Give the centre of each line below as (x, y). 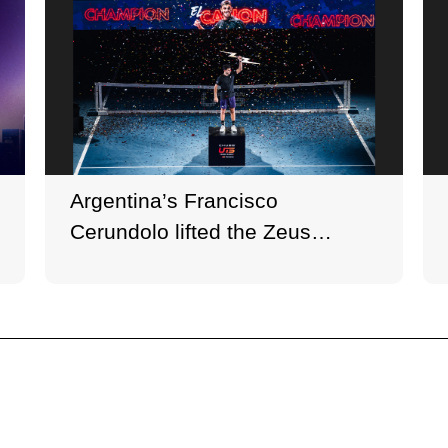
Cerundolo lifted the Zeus (191, 232)
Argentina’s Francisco (174, 201)
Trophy (103, 263)
